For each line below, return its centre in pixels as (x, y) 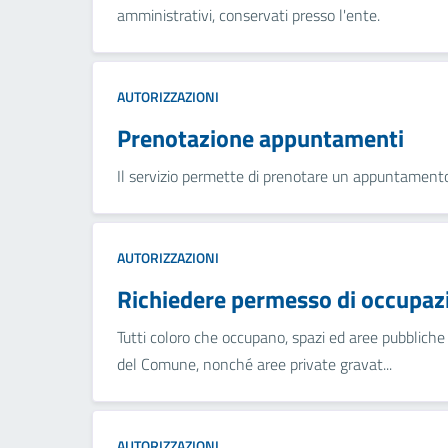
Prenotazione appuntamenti (260, 137)
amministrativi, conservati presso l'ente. (248, 14)
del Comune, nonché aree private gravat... (254, 363)
